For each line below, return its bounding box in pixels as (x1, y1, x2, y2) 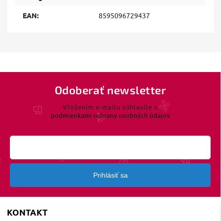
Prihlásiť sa (93, 171, 128, 180)
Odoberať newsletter (54, 83, 166, 97)
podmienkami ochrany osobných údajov (50, 110, 170, 120)
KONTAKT (7, 207, 48, 218)
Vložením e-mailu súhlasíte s (63, 102, 158, 111)
